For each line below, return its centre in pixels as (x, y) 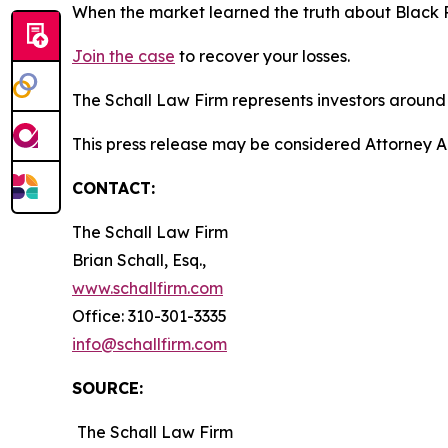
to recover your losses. (262, 56)
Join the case (123, 56)
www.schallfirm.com (147, 288)
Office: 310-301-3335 (149, 316)
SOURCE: (107, 388)
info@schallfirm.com (149, 344)
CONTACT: (113, 188)
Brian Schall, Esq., (139, 260)
